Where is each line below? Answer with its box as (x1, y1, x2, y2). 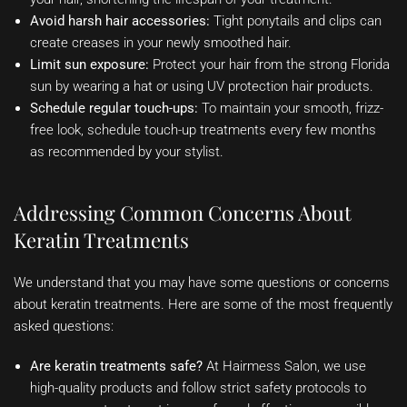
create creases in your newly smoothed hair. (30, 35, 292, 52)
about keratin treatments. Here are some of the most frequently (14, 296, 392, 313)
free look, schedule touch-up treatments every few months (30, 122, 376, 139)
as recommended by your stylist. (30, 144, 223, 161)
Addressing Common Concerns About (14, 199, 352, 227)
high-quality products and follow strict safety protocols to (30, 380, 366, 397)
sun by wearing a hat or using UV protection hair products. (30, 78, 373, 95)
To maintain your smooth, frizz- (198, 100, 383, 117)
